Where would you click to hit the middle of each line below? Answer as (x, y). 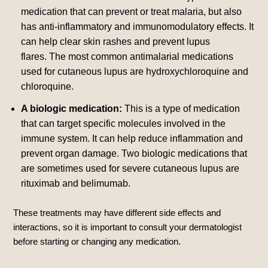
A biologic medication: (72, 108)
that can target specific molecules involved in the (124, 123)
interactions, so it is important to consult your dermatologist (128, 227)
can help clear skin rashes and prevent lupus (116, 41)
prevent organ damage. (70, 153)
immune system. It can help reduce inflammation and (132, 138)
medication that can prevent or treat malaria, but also (132, 11)
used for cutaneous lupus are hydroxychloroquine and (135, 71)
